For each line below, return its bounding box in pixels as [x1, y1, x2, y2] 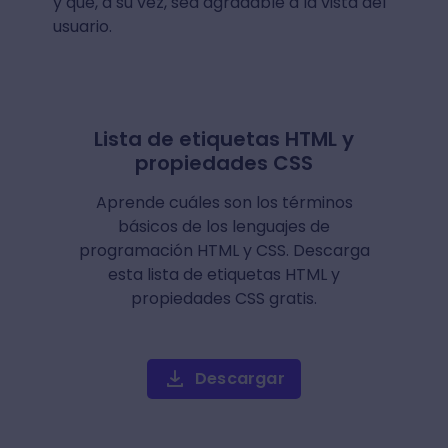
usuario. [52, 15, 112, 38]
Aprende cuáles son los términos [95, 191, 353, 214]
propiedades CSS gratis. [131, 287, 317, 310]
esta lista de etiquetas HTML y [108, 263, 340, 286]
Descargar [195, 367, 285, 390]
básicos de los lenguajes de [118, 215, 330, 238]
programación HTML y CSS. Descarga [78, 239, 370, 262]
